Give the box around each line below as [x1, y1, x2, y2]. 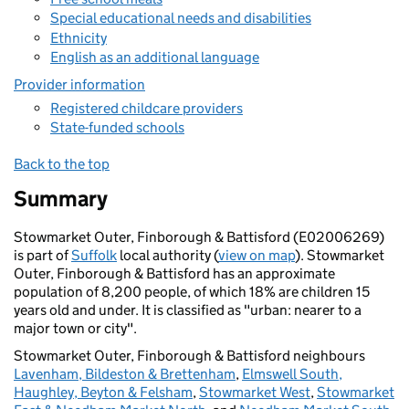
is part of [14, 246, 71, 264]
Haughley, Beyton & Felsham [14, 383, 193, 401]
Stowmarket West [199, 383, 310, 401]
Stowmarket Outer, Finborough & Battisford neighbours [14, 347, 365, 364]
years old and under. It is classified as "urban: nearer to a [14, 301, 362, 319]
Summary [14, 185, 108, 212]
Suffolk [71, 246, 117, 264]
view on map [218, 246, 295, 264]
